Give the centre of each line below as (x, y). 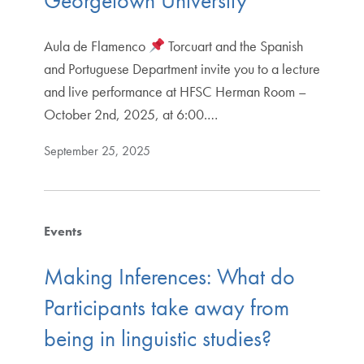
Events (63, 232)
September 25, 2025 (97, 151)
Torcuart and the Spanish (234, 46)
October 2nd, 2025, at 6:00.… (130, 115)
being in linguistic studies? (157, 338)
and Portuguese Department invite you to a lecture (182, 69)
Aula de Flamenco (96, 46)
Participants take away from (166, 307)
